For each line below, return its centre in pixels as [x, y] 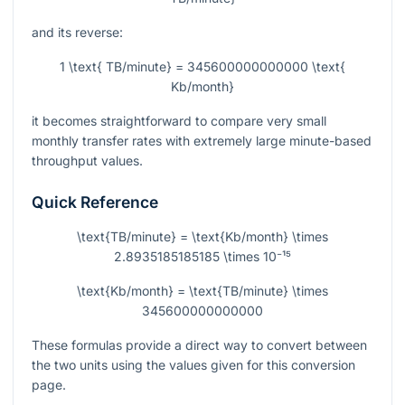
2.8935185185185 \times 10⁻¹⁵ [202, 257]
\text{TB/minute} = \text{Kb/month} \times [202, 237]
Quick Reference [95, 202]
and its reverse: [77, 33]
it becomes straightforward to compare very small [179, 121]
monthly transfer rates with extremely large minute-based [202, 141]
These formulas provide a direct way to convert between [199, 345]
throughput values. [87, 161]
